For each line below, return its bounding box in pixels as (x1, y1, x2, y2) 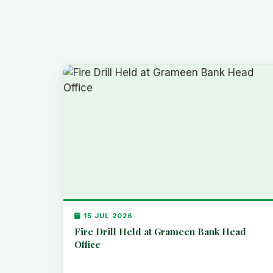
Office (74, 238, 101, 250)
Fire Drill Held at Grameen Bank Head (74, 225, 246, 238)
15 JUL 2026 (80, 211, 133, 220)
